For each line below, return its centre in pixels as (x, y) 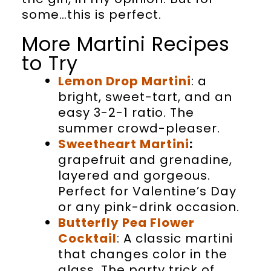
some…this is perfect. (91, 14)
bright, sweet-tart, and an (145, 96)
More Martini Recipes (126, 44)
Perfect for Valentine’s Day (147, 191)
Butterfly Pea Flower (126, 222)
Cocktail (87, 238)
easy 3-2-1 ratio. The (126, 112)
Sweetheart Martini (123, 144)
